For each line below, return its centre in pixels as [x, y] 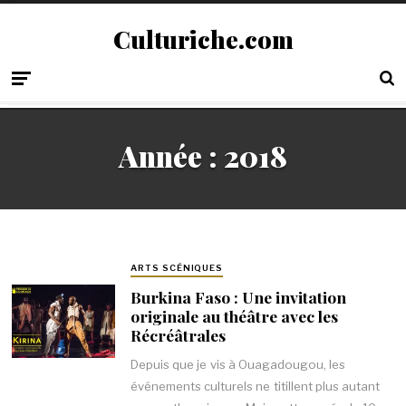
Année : [171, 156]
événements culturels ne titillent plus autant [255, 387]
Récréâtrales [178, 334]
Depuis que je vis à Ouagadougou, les [238, 365]
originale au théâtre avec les [234, 315]
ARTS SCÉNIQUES [177, 268]
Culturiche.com [203, 39]
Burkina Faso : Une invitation [238, 296]
